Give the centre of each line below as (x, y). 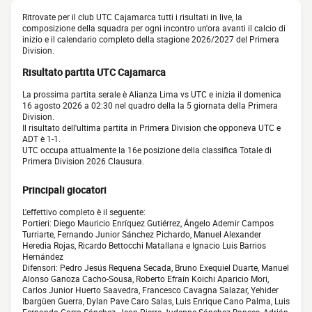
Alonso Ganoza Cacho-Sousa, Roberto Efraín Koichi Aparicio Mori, (146, 279)
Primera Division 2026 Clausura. (83, 161)
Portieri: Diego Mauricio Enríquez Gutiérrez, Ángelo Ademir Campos (148, 223)
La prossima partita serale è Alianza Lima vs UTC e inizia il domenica (152, 94)
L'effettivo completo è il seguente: (84, 212)
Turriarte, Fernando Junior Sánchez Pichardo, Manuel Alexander (142, 234)
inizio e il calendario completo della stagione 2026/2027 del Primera (151, 39)
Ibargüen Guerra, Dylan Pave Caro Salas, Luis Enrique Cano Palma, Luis (156, 301)
